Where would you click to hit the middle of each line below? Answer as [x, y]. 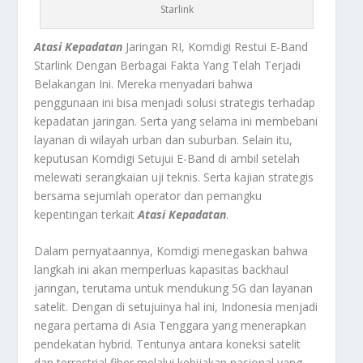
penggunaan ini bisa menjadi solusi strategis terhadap [175, 102]
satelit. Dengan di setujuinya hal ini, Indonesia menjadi [176, 307]
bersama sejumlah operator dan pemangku [148, 195]
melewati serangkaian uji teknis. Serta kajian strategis [174, 177]
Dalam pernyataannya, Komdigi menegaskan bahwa [171, 251]
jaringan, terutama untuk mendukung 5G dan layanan [174, 288]
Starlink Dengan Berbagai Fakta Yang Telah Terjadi [168, 65]
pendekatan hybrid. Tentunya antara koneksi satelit [168, 344]
